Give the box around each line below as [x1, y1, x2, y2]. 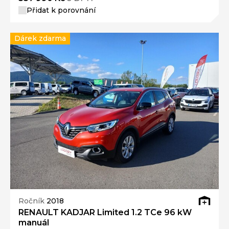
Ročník [18, 196, 47, 206]
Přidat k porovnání [27, 5, 96, 15]
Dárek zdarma [14, 33, 66, 43]
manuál [18, 217, 49, 227]
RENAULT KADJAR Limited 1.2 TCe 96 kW [18, 207, 192, 217]
